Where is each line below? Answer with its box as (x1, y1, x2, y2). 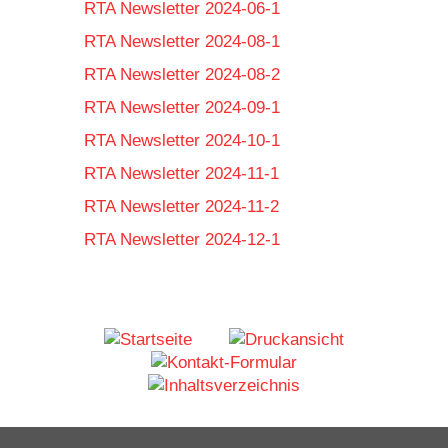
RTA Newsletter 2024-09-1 (84, 98, 280, 117)
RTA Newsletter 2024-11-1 (84, 164, 279, 183)
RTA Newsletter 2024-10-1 (84, 131, 280, 150)
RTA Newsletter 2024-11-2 (84, 197, 279, 216)
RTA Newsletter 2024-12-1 (84, 230, 280, 249)
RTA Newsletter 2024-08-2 (84, 65, 280, 84)
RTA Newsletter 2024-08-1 (84, 32, 280, 51)
